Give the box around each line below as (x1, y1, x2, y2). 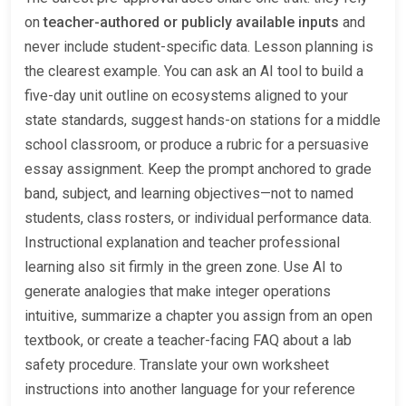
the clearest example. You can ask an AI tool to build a (24, 63, 363, 81)
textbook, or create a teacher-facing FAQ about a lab (24, 332, 352, 350)
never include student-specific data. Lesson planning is (24, 38, 373, 56)
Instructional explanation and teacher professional (24, 234, 340, 252)
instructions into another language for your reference (24, 381, 355, 399)
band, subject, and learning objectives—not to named (24, 185, 353, 203)
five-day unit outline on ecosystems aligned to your (24, 87, 348, 105)
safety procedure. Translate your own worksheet (24, 356, 329, 374)
